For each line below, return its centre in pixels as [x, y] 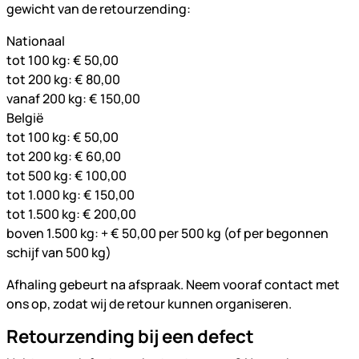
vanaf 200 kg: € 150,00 [73, 99]
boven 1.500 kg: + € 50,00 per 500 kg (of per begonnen [167, 233]
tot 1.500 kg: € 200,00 [71, 214]
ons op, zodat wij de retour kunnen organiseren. [149, 304]
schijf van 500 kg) [59, 252]
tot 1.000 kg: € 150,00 [71, 195]
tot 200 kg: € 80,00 [63, 79]
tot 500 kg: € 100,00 [67, 175]
